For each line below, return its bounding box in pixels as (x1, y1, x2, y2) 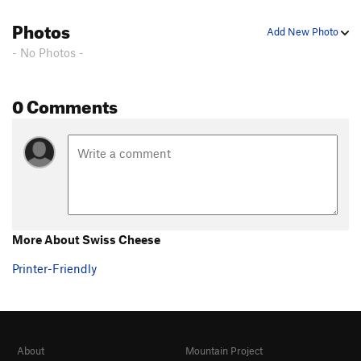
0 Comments (12, 89, 118, 118)
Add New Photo (267, 25, 341, 39)
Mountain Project (185, 344, 263, 358)
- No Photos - (12, 45, 84, 60)
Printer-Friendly (12, 260, 97, 276)
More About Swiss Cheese (12, 231, 160, 247)
